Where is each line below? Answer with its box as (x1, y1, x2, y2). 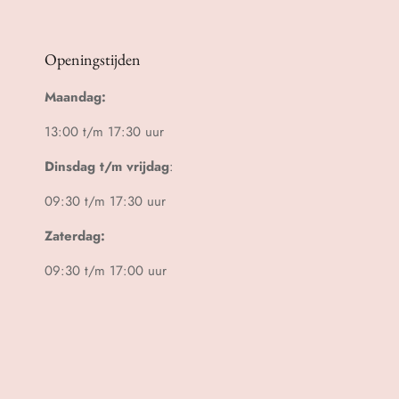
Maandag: (45, 87, 106, 108)
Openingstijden (45, 49, 141, 70)
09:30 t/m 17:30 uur (45, 191, 166, 212)
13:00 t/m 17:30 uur (45, 122, 164, 142)
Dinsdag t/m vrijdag (45, 157, 169, 177)
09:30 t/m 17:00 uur (45, 261, 167, 281)
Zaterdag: (45, 226, 105, 247)
